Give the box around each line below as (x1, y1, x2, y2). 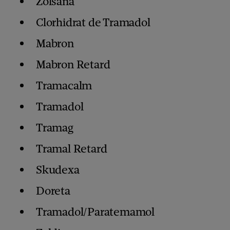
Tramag (36, 121, 73, 135)
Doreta (36, 184, 70, 198)
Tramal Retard (36, 142, 107, 156)
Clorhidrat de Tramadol (36, 15, 150, 30)
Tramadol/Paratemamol (36, 205, 155, 219)
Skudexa (36, 163, 80, 177)
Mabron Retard (36, 57, 110, 72)
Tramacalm (36, 79, 92, 93)
